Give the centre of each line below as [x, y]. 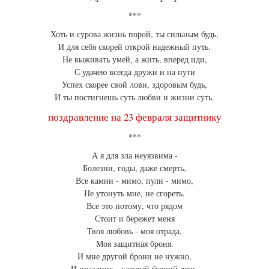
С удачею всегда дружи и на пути [134, 72]
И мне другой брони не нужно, [134, 256]
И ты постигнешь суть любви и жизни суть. [134, 97]
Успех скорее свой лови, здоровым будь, [134, 85]
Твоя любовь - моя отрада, [134, 231]
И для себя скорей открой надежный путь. [134, 47]
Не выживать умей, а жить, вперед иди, [134, 59]
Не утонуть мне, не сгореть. [134, 193]
